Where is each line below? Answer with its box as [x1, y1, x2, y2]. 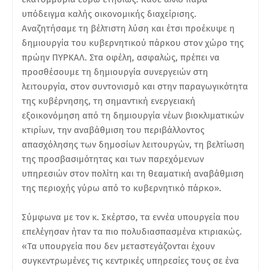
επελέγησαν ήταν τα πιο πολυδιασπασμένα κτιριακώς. [22, 226, 242, 237]
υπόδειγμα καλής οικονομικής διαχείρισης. [22, 8, 197, 19]
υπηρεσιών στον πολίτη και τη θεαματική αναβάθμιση [22, 168, 244, 179]
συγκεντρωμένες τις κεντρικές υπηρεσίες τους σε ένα [22, 255, 239, 266]
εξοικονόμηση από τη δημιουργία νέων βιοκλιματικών [22, 109, 244, 121]
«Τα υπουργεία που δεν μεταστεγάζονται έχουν [22, 240, 215, 252]
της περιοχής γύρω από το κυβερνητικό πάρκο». [22, 182, 221, 194]
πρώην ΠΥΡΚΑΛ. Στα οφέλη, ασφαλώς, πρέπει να [22, 51, 220, 63]
